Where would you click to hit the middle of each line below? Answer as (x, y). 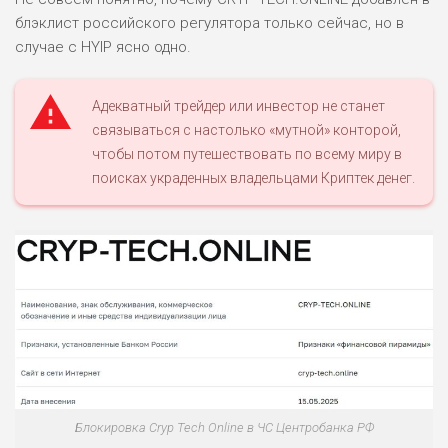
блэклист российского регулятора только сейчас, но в (209, 22)
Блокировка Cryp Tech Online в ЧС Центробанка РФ (224, 428)
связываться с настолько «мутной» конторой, (246, 129)
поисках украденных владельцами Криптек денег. (253, 177)
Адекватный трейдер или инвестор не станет (238, 105)
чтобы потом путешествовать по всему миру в (247, 153)
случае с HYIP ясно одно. (103, 46)
